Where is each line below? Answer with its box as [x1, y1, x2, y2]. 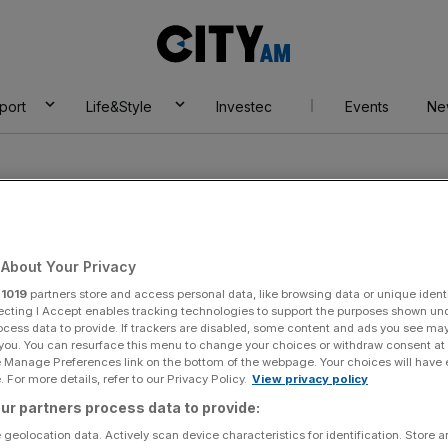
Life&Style [85, 98, 152, 115]
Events [344, 98, 389, 115]
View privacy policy [252, 371, 368, 386]
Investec [215, 98, 272, 115]
